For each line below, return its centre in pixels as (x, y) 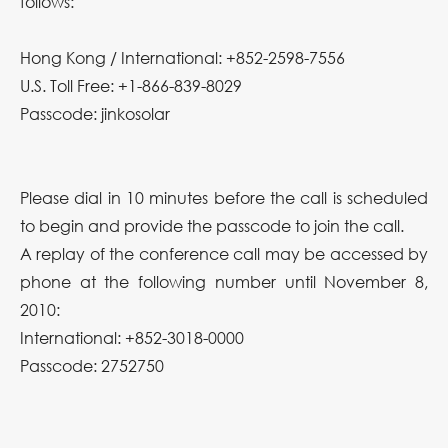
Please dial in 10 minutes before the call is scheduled (224, 198)
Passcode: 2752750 (92, 366)
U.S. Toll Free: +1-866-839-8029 (131, 86)
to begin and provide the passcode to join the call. (212, 226)
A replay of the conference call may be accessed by (224, 254)
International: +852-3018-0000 (132, 338)
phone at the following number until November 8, (224, 282)
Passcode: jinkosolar (95, 114)
